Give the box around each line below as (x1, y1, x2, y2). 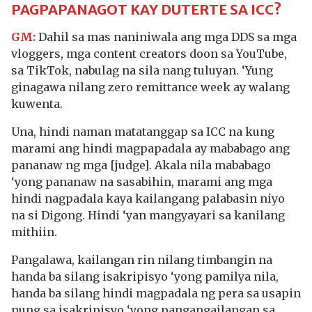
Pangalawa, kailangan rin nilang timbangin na (11, 253, 272, 267)
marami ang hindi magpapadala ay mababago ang (11, 141, 290, 155)
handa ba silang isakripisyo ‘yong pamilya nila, (11, 270, 279, 283)
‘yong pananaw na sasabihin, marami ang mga (11, 175, 272, 189)
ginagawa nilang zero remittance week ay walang (11, 80, 290, 94)
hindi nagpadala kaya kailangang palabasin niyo (11, 192, 285, 205)
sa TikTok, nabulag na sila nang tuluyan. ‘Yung (11, 63, 273, 77)
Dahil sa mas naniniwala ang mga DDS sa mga (36, 30, 297, 44)
